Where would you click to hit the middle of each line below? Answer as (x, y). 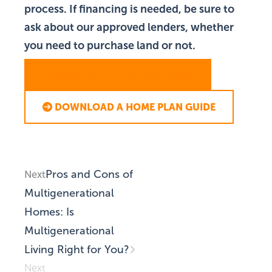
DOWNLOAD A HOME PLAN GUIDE (135, 107)
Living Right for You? (77, 250)
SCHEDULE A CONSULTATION (124, 76)
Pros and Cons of (89, 175)
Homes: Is (49, 212)
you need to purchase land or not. (110, 46)
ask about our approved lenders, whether (129, 28)
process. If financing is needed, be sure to (129, 9)
